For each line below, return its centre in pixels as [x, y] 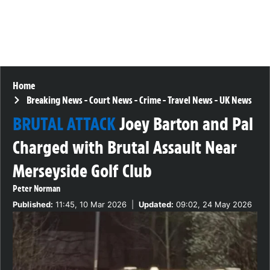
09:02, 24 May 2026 [213, 205]
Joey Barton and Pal [186, 124]
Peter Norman [36, 189]
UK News [235, 100]
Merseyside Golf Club [82, 171]
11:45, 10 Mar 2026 [90, 205]
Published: [33, 205]
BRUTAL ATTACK [64, 124]
